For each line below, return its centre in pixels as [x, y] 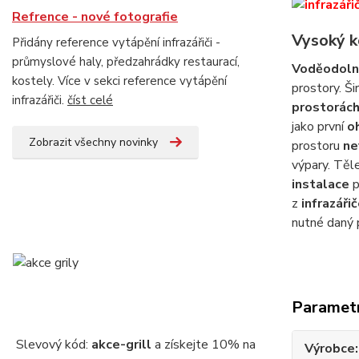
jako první [319, 127]
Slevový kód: [53, 345]
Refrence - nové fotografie [95, 17]
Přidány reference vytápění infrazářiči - [116, 42]
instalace [320, 185]
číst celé [90, 100]
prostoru [317, 146]
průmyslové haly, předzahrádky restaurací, [126, 62]
